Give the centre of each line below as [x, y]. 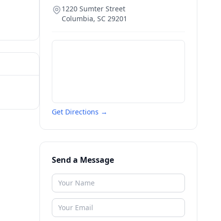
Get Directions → [80, 112]
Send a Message [83, 160]
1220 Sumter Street [93, 9]
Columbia [77, 18]
